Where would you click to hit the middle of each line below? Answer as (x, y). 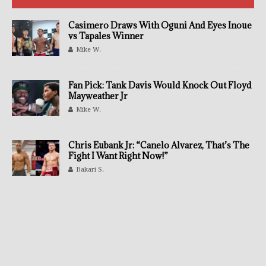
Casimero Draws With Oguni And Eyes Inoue (160, 25)
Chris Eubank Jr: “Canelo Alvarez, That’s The (159, 145)
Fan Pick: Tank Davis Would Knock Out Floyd (160, 85)
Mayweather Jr (98, 96)
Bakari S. (90, 170)
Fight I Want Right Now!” (118, 156)
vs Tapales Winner (106, 36)
